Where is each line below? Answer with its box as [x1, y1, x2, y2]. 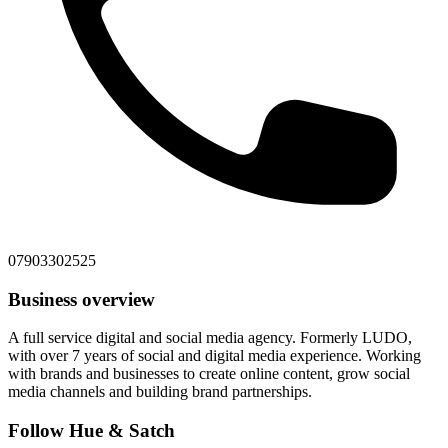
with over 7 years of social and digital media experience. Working [8, 347, 421, 365]
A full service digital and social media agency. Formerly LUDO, [8, 329, 412, 347]
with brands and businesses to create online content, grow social [8, 365, 410, 383]
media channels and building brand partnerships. [8, 383, 312, 401]
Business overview [8, 288, 155, 310]
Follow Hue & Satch [8, 420, 175, 442]
